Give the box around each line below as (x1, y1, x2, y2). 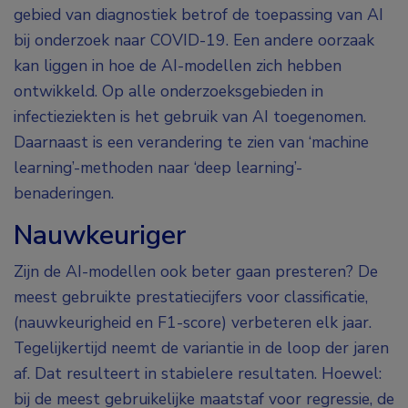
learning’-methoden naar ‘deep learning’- (14, 157, 302, 179)
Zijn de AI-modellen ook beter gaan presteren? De (14, 260, 378, 283)
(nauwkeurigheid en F (14, 311, 167, 334)
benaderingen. (14, 182, 114, 205)
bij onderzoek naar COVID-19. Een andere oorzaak (14, 29, 374, 52)
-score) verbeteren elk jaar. (177, 311, 372, 334)
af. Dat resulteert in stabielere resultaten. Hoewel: (14, 362, 382, 385)
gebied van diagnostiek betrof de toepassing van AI (14, 4, 383, 26)
